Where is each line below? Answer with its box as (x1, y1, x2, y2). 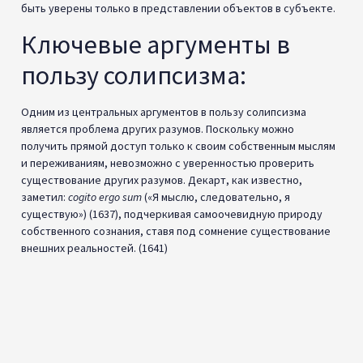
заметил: (21, 189, 68, 204)
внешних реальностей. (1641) (21, 240, 168, 255)
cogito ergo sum (68, 189, 142, 204)
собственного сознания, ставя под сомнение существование (21, 223, 331, 238)
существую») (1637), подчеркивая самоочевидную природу (21, 206, 322, 221)
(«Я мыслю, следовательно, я (142, 189, 290, 204)
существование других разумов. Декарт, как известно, (21, 172, 302, 187)
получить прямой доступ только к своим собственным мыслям (21, 138, 335, 153)
